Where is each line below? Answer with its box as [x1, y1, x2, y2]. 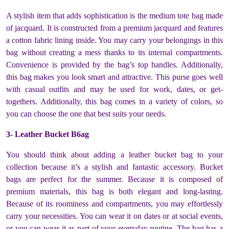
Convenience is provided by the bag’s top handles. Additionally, [6, 60, 223, 69]
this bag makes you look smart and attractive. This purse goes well [6, 72, 223, 81]
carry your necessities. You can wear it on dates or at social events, [6, 211, 223, 220]
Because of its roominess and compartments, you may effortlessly [6, 199, 223, 208]
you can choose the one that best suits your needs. [6, 109, 166, 118]
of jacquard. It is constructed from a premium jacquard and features [6, 23, 223, 32]
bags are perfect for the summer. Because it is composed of [6, 174, 223, 184]
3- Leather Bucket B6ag [6, 129, 89, 139]
